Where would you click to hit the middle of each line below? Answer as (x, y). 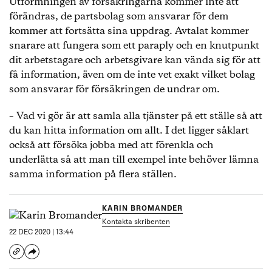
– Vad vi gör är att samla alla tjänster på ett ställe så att (136, 116)
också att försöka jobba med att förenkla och (111, 145)
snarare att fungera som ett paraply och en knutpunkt (134, 46)
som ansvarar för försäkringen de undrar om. (114, 90)
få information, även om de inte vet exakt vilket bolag (132, 75)
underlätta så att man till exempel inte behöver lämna (134, 160)
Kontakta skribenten (136, 222)
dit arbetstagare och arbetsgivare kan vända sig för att (135, 60)
